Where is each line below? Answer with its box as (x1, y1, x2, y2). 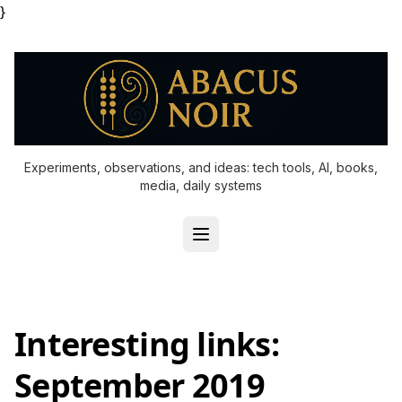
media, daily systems (140, 178, 262, 193)
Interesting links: (14, 322, 280, 366)
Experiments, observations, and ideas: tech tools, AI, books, (24, 160, 378, 175)
